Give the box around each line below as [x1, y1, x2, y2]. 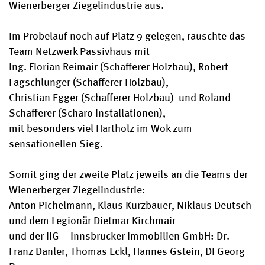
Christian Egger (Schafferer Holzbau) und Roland [9, 88, 231, 104]
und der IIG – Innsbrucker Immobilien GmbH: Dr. [9, 227, 230, 243]
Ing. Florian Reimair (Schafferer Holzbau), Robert [9, 57, 229, 73]
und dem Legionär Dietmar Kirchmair [9, 211, 176, 227]
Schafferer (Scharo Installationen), [9, 104, 166, 119]
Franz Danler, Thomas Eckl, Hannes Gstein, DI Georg [9, 242, 245, 258]
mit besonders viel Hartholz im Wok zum [9, 119, 193, 135]
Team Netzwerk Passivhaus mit [9, 42, 150, 58]
